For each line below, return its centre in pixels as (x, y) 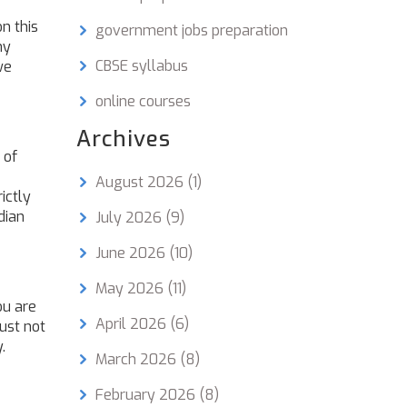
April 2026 (132, 324)
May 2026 (131, 288)
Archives (123, 139)
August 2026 (141, 182)
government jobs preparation (191, 30)
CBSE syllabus (141, 66)
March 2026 (137, 359)
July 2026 (130, 218)
